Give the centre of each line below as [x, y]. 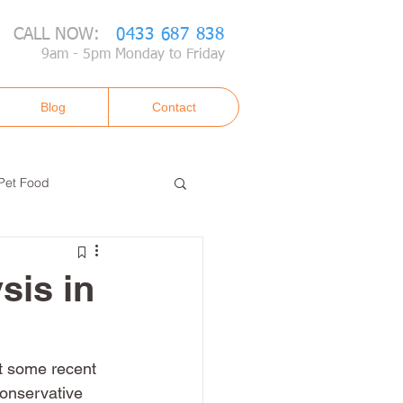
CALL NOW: [64, 35]
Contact [174, 107]
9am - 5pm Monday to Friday [133, 55]
